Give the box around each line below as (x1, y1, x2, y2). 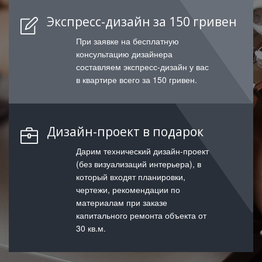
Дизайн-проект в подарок (47, 123, 204, 140)
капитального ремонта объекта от (76, 209, 206, 221)
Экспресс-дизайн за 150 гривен (47, 13, 237, 30)
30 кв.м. (76, 222, 106, 234)
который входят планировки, (76, 171, 185, 182)
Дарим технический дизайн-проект (76, 145, 209, 157)
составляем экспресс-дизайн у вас (76, 61, 209, 73)
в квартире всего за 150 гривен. (76, 74, 197, 85)
